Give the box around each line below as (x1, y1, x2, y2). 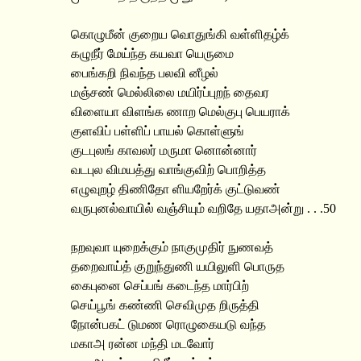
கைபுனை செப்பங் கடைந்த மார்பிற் (71, 279, 249, 293)
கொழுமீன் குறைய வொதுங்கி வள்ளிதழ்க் (71, 27, 289, 41)
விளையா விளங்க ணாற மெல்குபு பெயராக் (71, 105, 290, 118)
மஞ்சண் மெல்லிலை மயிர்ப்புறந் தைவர (71, 85, 269, 99)
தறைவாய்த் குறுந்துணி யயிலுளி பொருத (71, 259, 284, 273)
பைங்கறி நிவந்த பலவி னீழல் (71, 66, 218, 80)
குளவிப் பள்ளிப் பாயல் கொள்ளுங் (71, 124, 244, 138)
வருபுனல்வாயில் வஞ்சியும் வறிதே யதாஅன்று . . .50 (71, 201, 336, 215)
